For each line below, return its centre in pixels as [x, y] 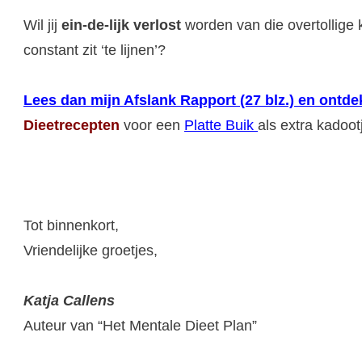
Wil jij [42, 25]
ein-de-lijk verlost [121, 25]
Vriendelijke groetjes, [90, 250]
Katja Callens [69, 300]
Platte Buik [221, 125]
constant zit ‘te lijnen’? [95, 50]
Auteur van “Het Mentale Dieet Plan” [140, 325]
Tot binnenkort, [71, 225]
